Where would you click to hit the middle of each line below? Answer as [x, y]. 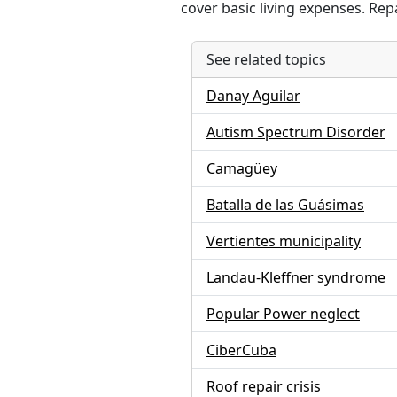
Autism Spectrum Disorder [296, 132]
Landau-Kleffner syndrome [296, 277]
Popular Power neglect [283, 314]
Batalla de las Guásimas [285, 205]
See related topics [266, 59]
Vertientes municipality [284, 241]
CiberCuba [241, 350]
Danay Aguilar [253, 96]
